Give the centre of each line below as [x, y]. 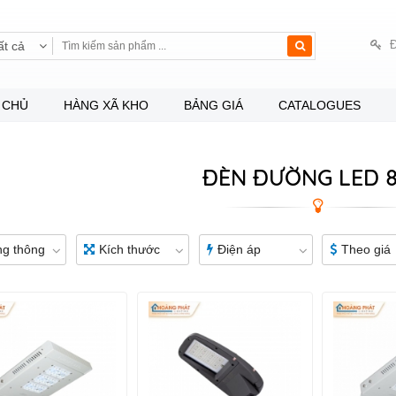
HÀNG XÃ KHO [106, 105]
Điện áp [239, 249]
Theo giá [366, 249]
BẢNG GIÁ [213, 105]
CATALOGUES [319, 105]
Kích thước [129, 249]
